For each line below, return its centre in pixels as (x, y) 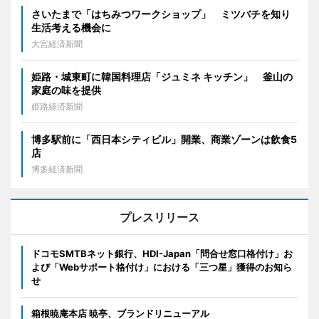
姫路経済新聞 (57, 107)
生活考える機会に (71, 28)
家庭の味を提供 (66, 90)
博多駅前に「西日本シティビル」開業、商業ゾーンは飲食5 (164, 140)
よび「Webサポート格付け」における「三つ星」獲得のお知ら (162, 267)
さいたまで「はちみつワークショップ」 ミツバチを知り (161, 14)
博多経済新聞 (57, 169)
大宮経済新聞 (57, 44)
